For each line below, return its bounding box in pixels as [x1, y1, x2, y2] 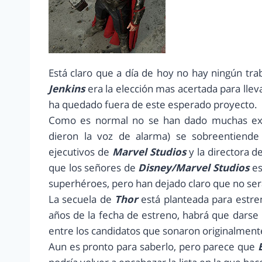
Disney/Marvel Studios [138, 161, 250, 175]
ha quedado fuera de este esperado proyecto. [49, 98, 257, 112]
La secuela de [49, 192, 115, 206]
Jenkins [49, 82, 85, 96]
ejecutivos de [49, 145, 112, 159]
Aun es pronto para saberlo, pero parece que [49, 240, 258, 254]
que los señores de [49, 161, 139, 175]
